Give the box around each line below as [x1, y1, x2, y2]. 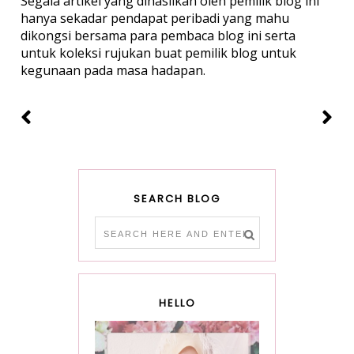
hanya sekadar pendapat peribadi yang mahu [20, 9, 289, 27]
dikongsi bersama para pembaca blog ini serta [20, 26, 296, 44]
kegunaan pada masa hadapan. [20, 61, 205, 79]
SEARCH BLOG [134, 190, 220, 206]
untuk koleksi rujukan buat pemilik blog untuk [20, 43, 296, 62]
